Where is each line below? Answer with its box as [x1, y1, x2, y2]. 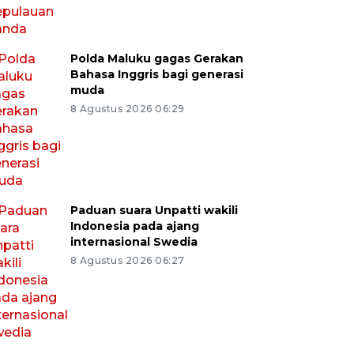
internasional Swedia [70, 234, 198, 249]
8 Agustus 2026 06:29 [70, 102, 185, 115]
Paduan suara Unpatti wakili [70, 202, 238, 217]
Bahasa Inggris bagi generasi [70, 66, 243, 81]
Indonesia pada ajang [70, 218, 199, 233]
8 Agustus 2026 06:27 [70, 254, 185, 266]
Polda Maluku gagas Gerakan [70, 51, 243, 66]
